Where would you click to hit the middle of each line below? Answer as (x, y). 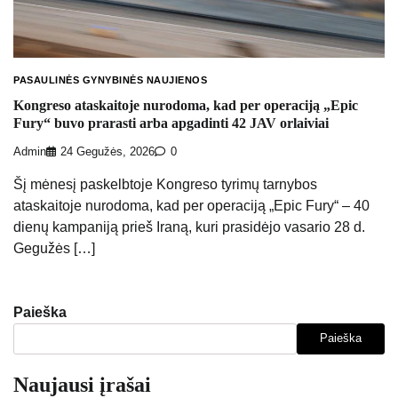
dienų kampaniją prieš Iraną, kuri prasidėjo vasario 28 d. (189, 227)
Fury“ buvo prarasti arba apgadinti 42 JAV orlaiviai (171, 123)
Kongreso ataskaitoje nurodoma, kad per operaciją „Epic (186, 105)
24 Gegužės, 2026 (107, 151)
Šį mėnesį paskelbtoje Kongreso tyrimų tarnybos (165, 184)
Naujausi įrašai (82, 384)
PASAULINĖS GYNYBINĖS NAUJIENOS (110, 80)
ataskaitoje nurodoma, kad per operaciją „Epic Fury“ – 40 (191, 205)
